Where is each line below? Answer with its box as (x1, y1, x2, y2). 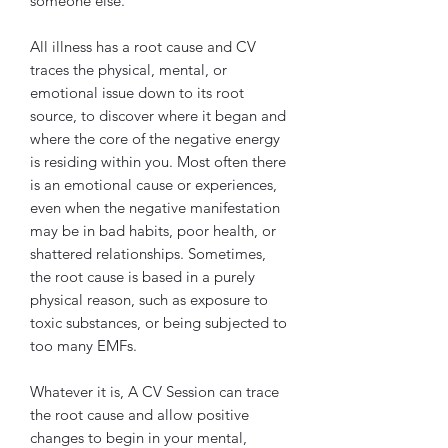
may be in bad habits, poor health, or (30, 220, 276, 240)
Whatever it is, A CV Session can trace (30, 381, 279, 401)
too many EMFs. (30, 335, 137, 355)
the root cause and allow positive (30, 404, 249, 424)
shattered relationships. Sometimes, (30, 243, 266, 263)
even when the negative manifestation (30, 197, 280, 217)
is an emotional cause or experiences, (30, 174, 277, 194)
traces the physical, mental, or (30, 59, 227, 79)
